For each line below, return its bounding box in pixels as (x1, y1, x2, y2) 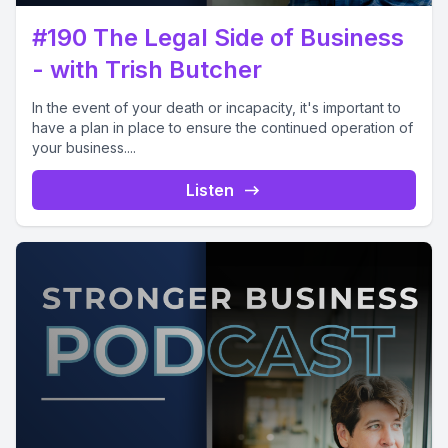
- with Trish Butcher (32, 55, 262, 84)
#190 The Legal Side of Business (32, 23, 404, 52)
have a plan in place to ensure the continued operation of (32, 119, 413, 136)
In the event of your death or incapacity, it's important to (32, 99, 401, 116)
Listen (186, 180, 234, 200)
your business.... (32, 139, 136, 156)
